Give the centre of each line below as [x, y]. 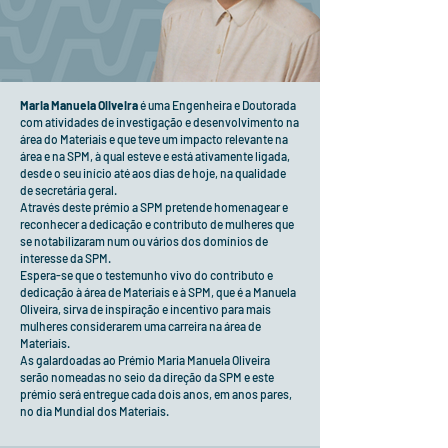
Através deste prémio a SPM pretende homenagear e [154, 207]
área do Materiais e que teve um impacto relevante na [154, 139]
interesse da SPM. [65, 258]
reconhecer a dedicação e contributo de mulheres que [157, 224]
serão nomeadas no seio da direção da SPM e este [147, 377]
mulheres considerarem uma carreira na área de [140, 326]
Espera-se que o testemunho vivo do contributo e [146, 275]
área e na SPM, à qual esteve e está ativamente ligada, [155, 156]
